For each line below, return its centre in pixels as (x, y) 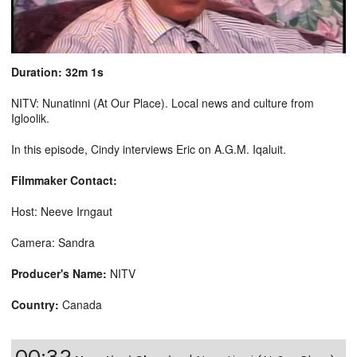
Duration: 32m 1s (57, 71)
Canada (80, 304)
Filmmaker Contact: (64, 180)
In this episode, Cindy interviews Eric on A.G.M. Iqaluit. (149, 149)
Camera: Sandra (53, 242)
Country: (35, 304)
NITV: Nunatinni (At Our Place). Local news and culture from (163, 102)
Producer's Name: (59, 273)
